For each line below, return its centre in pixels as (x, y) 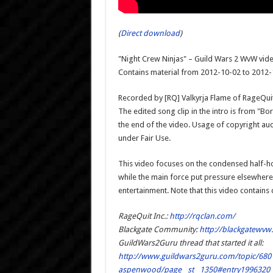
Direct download (150, 34)
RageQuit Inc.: (144, 216)
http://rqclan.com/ (202, 216)
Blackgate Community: (158, 230)
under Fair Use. (144, 138)
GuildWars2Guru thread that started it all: (190, 243)
